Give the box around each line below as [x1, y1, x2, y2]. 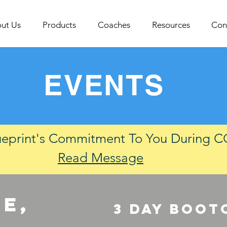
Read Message [58, 150, 143, 166]
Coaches [97, 20, 130, 30]
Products [42, 20, 76, 30]
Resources [152, 20, 190, 30]
